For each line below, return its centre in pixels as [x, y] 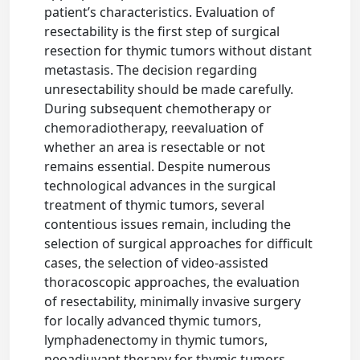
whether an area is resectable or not [155, 147]
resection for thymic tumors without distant [178, 51]
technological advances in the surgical [160, 186]
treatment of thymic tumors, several [155, 205]
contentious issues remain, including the [168, 224]
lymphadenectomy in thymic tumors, [156, 340]
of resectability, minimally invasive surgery [173, 301]
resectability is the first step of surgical [162, 31]
